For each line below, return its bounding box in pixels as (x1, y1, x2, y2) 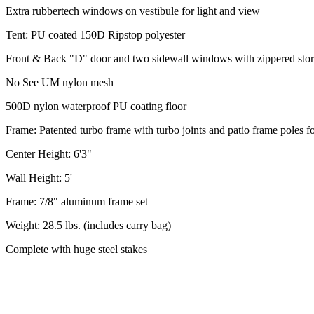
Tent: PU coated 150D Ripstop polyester (6, 28, 185, 41)
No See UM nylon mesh (6, 76, 114, 88)
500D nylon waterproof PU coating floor (6, 100, 186, 112)
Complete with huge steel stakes (6, 243, 147, 255)
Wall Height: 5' (6, 171, 72, 184)
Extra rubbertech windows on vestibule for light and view (6, 4, 260, 17)
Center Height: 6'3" (6, 147, 92, 160)
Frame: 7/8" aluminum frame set (6, 195, 148, 207)
